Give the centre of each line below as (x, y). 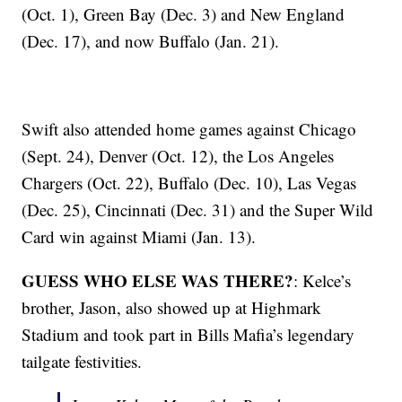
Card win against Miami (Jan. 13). (139, 237)
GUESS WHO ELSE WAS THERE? (158, 281)
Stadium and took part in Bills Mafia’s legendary (188, 335)
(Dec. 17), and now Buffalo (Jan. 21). (151, 41)
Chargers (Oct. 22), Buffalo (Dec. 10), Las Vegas (189, 183)
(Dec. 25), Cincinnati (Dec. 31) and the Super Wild (198, 210)
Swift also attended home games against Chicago (189, 129)
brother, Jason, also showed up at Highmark (172, 308)
